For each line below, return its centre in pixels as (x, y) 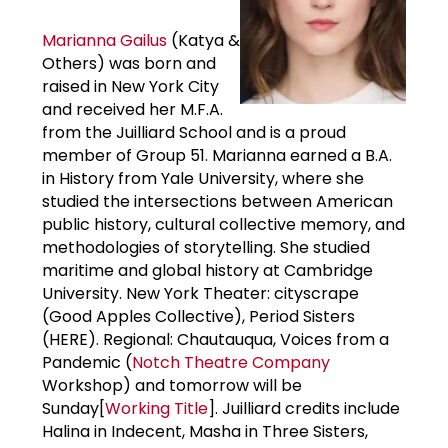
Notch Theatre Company (231, 362)
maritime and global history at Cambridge (207, 270)
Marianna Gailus (104, 40)
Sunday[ (73, 408)
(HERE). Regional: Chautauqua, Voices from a (215, 339)
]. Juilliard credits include (304, 408)
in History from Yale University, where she (203, 178)
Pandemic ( (87, 362)
